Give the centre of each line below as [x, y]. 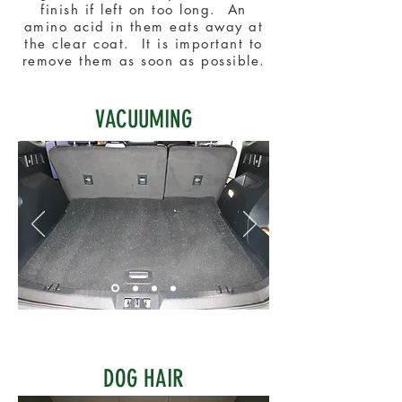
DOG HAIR [144, 379]
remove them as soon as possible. [144, 61]
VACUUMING [144, 119]
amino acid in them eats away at [144, 26]
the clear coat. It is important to [144, 44]
